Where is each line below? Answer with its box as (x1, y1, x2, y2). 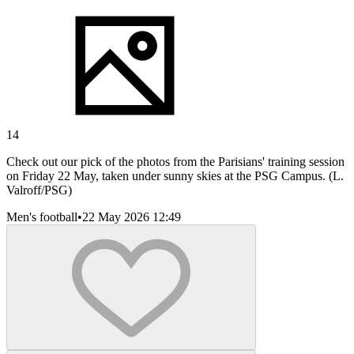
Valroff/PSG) (6, 183, 72, 197)
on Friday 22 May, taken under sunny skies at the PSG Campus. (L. (6, 168, 344, 183)
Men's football (6, 209, 77, 224)
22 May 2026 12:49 (82, 209, 181, 224)
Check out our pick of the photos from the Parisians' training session (6, 154, 345, 168)
